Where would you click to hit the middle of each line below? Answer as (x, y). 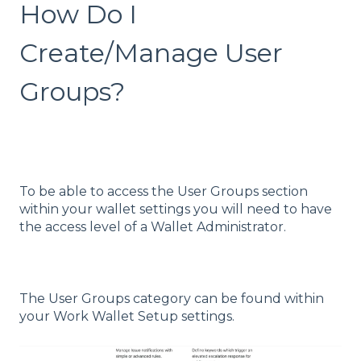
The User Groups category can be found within (172, 298)
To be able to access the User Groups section (164, 191)
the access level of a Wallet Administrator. (153, 226)
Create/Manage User (151, 52)
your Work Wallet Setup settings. (127, 316)
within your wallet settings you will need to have (176, 209)
